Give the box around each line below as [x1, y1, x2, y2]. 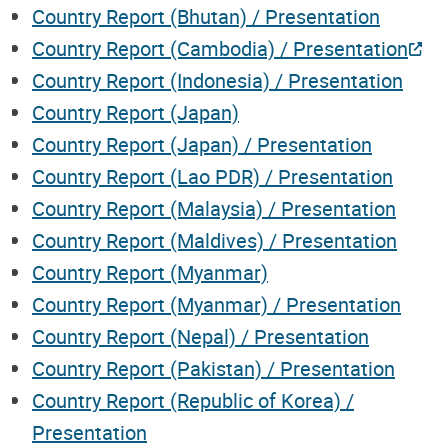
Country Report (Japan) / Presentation [32, 130, 372, 158]
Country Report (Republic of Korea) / [32, 386, 354, 414]
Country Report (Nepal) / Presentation [32, 322, 369, 350]
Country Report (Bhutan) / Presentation [32, 2, 380, 30]
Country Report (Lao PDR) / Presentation [32, 162, 393, 190]
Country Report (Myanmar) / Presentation [32, 290, 401, 318]
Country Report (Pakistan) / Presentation [32, 354, 395, 382]
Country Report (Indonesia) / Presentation [32, 66, 403, 94]
